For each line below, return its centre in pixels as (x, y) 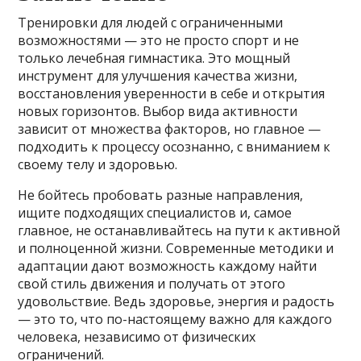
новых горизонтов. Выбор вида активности (158, 111)
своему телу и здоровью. (98, 164)
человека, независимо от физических (137, 336)
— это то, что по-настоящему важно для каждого (175, 319)
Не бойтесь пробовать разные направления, (161, 195)
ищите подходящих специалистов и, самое (155, 212)
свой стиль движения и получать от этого (152, 283)
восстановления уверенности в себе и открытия (172, 93)
